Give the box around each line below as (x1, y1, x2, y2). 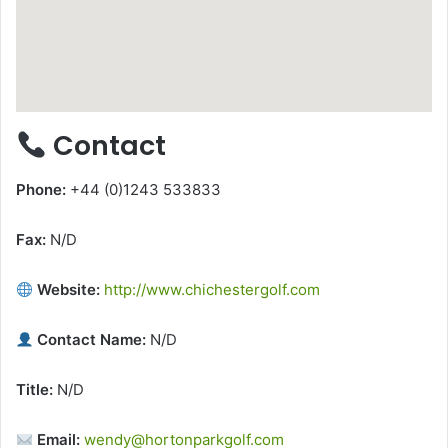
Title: (16, 380, 53, 400)
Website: (33, 280, 101, 300)
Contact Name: (33, 330, 147, 350)
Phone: (16, 180, 66, 200)
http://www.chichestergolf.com (104, 280, 321, 300)
